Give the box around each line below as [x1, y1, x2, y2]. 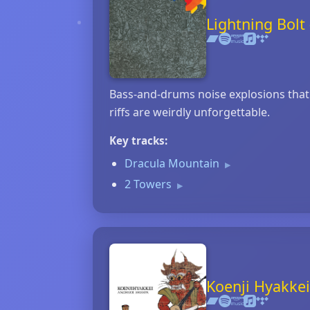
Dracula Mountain [125, 156, 222, 171]
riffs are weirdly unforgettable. [109, 104, 270, 120]
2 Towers [125, 176, 174, 192]
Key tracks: [109, 134, 167, 147]
